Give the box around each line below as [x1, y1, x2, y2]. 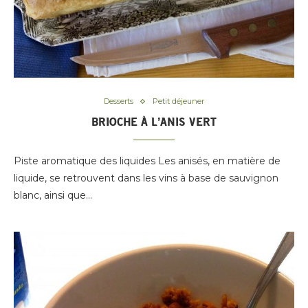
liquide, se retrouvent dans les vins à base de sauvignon [14, 172, 278, 184]
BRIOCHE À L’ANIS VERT [91, 115, 217, 129]
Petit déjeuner [153, 96, 204, 106]
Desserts [104, 96, 133, 106]
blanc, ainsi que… [14, 189, 92, 201]
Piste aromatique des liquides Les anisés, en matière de [14, 155, 280, 167]
